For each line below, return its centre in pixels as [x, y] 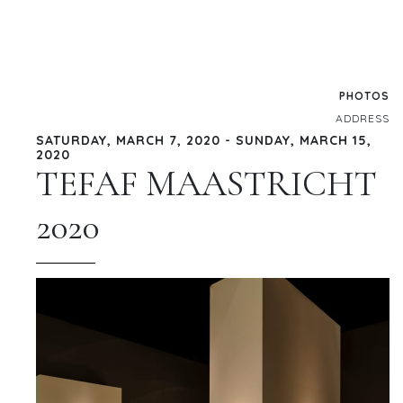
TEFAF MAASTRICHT [207, 183]
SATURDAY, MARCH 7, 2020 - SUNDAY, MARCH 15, [204, 140]
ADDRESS [363, 118]
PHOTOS [364, 95]
